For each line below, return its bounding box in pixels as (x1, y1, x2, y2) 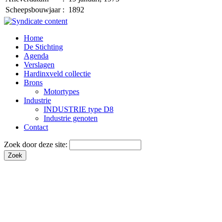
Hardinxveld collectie (24, 69, 91, 78)
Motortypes (44, 87, 79, 96)
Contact (24, 122, 48, 131)
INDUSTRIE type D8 (44, 105, 113, 113)
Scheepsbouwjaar (5, 5, 60, 14)
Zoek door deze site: (4, 140, 69, 149)
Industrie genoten (44, 113, 98, 122)
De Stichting (24, 42, 63, 51)
